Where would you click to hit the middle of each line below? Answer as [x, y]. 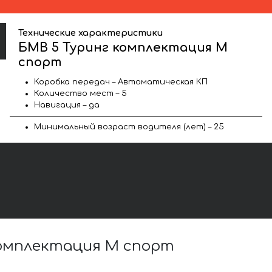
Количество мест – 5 [80, 93]
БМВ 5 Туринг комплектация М [123, 47]
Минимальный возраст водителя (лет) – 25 [129, 127]
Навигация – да [67, 105]
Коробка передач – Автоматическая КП [121, 82]
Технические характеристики [91, 32]
